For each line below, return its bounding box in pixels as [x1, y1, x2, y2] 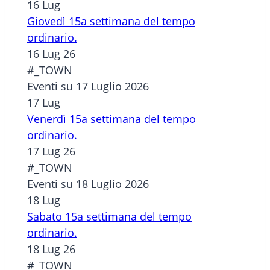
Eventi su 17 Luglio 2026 [27, 79, 149, 94]
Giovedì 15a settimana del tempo [27, 14, 195, 29]
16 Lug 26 [27, 46, 75, 61]
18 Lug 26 [27, 242, 75, 257]
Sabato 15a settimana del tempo [27, 209, 192, 224]
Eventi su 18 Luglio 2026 [27, 177, 149, 192]
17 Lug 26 [27, 144, 75, 159]
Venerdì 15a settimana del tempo [27, 111, 196, 127]
